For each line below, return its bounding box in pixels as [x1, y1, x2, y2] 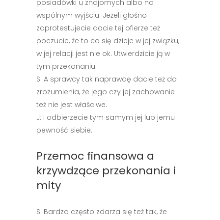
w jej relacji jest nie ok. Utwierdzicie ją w [36, 49, 170, 58]
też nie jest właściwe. [36, 100, 107, 110]
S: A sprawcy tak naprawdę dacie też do [36, 74, 177, 84]
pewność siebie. [36, 125, 92, 135]
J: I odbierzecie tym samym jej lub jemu [36, 112, 175, 122]
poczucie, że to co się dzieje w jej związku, [36, 36, 179, 46]
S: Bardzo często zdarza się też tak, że [36, 207, 167, 217]
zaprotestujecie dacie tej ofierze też [36, 23, 160, 33]
